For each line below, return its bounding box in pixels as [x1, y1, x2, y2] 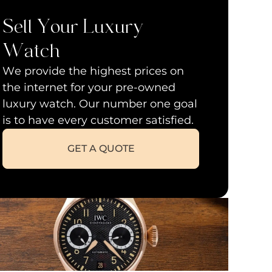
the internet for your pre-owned [2, 81, 175, 95]
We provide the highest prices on [2, 64, 184, 78]
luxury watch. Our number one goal [2, 97, 197, 111]
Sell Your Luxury [2, 16, 144, 38]
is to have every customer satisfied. [2, 114, 194, 127]
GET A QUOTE [67, 143, 135, 155]
